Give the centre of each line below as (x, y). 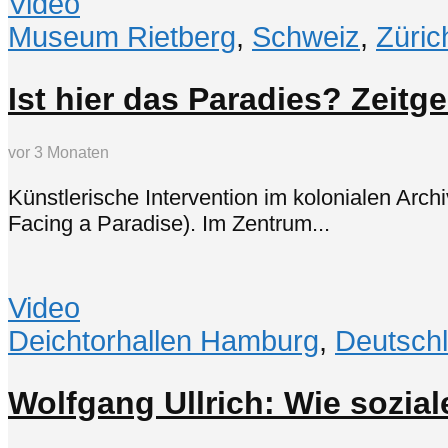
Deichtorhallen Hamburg (163, 341)
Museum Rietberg (122, 37)
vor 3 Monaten (58, 153)
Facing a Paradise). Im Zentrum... (169, 223)
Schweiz (306, 37)
